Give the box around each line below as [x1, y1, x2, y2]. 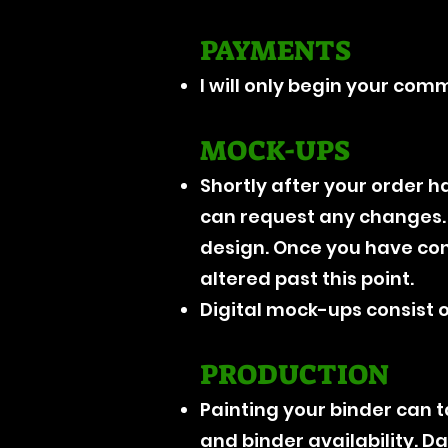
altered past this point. [200, 265, 414, 291]
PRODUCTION [200, 355, 389, 393]
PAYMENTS [200, 31, 351, 69]
